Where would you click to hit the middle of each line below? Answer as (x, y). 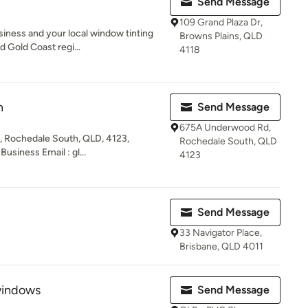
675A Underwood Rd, (225, 128)
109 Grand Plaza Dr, (221, 22)
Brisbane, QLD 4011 (221, 246)
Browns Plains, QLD (221, 36)
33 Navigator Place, (221, 233)
